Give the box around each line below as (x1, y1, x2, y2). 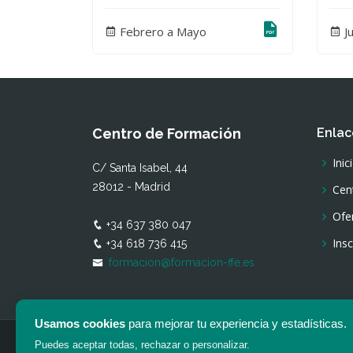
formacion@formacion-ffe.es (109, 256, 255, 269)
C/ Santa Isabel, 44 (92, 162, 188, 175)
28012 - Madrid (92, 180, 170, 194)
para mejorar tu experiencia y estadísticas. (125, 317, 347, 330)
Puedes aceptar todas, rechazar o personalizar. (35, 339, 250, 351)
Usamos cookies (35, 317, 125, 330)
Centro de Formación (92, 125, 241, 143)
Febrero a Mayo (117, 23, 206, 39)
